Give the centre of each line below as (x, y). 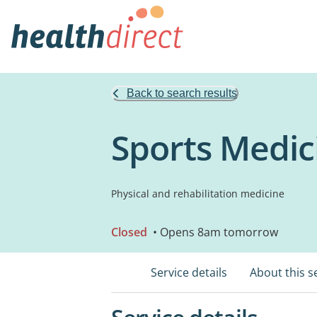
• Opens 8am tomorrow (214, 232)
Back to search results (182, 93)
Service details (189, 272)
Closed (129, 232)
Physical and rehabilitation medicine (198, 194)
